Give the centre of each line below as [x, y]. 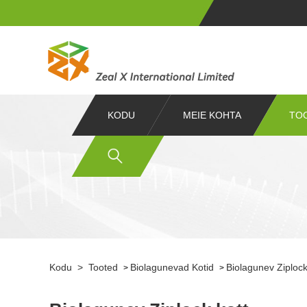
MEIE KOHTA [212, 115]
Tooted [103, 267]
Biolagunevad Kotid [172, 267]
